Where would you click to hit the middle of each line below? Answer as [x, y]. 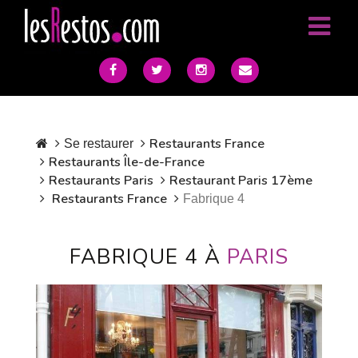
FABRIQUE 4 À [148, 257]
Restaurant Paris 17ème [241, 181]
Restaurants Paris [101, 181]
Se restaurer [99, 143]
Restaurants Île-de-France [127, 162]
